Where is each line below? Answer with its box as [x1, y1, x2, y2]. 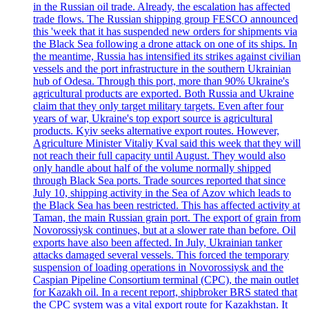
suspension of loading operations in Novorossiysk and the [33, 261, 283, 274]
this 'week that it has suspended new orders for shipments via [33, 26, 297, 38]
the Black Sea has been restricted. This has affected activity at [33, 199, 300, 212]
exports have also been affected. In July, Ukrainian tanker [33, 237, 282, 249]
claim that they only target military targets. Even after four [33, 100, 283, 112]
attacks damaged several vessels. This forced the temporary [33, 249, 289, 261]
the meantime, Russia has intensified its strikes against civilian [33, 50, 301, 63]
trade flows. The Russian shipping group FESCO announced [33, 13, 298, 26]
